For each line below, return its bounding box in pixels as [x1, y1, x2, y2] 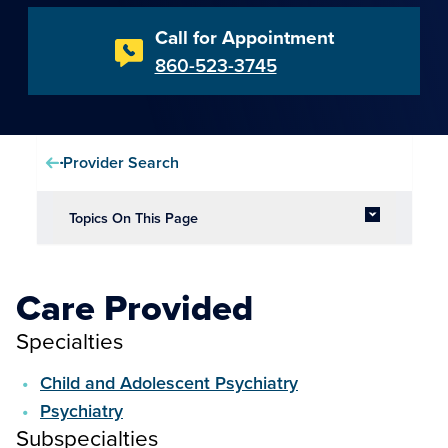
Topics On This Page [68, 207, 198, 228]
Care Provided [16, 281, 253, 334]
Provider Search [63, 151, 180, 174]
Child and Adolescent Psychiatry [40, 370, 298, 395]
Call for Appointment [154, 23, 334, 51]
